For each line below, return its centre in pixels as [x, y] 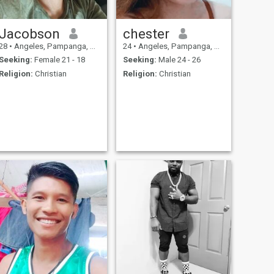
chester [146, 33]
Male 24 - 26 [178, 60]
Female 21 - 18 [58, 60]
